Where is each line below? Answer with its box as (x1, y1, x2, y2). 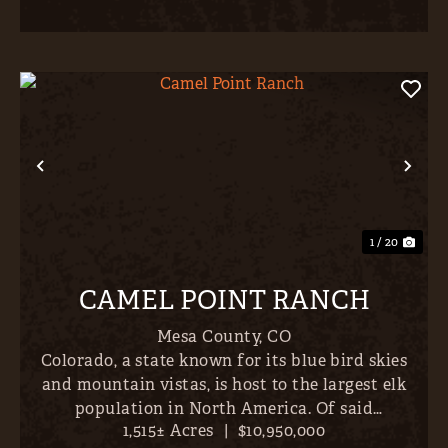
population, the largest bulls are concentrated (40, 422, 408, 444)
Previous (39, 167, 139, 198)
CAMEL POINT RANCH (78, 284, 370, 318)
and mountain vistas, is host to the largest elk (41, 374, 407, 396)
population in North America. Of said (74, 398, 374, 420)
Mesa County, (156, 326, 268, 348)
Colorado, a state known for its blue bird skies (40, 350, 408, 372)
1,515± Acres (122, 420, 214, 442)
